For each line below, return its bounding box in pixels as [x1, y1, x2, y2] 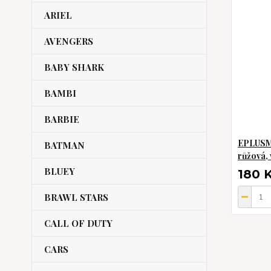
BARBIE [44, 113, 79, 125]
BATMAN [44, 139, 85, 151]
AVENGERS [44, 35, 93, 47]
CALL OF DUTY [44, 217, 113, 229]
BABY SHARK [44, 61, 104, 73]
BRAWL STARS [44, 191, 108, 203]
